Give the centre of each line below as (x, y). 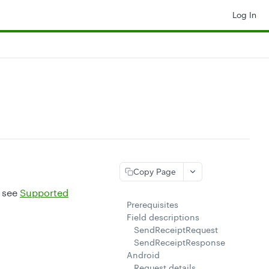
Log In (244, 15)
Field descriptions (163, 217)
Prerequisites (153, 204)
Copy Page (155, 172)
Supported (44, 193)
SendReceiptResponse (180, 242)
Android (143, 255)
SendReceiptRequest (176, 230)
